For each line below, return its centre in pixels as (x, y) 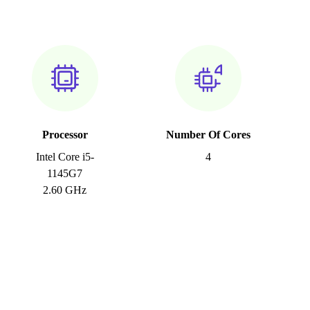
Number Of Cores (208, 135)
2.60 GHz (65, 190)
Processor (65, 135)
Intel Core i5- (65, 157)
